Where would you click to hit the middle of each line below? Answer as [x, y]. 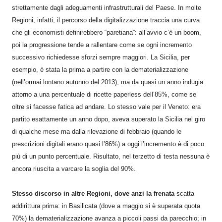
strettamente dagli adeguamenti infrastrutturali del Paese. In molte [107, 7]
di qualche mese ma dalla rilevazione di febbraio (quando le [97, 131]
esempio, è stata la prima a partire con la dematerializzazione [100, 69]
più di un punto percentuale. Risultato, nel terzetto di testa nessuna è [111, 156]
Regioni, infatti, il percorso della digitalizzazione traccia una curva [106, 20]
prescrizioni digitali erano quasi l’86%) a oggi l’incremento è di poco [108, 144]
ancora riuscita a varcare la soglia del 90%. [74, 168]
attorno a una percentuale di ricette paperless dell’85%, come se [104, 94]
